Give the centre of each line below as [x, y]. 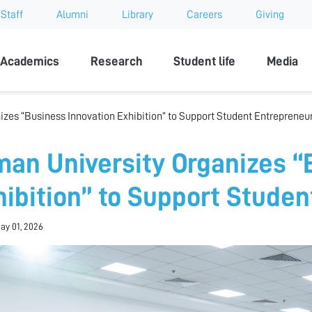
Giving [270, 15]
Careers [204, 15]
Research [116, 61]
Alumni [72, 15]
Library [138, 15]
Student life [205, 61]
